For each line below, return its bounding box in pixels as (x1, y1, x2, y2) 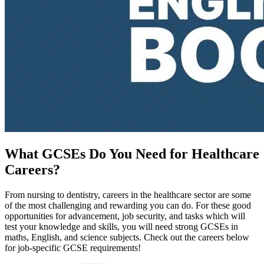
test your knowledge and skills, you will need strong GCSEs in (5, 222, 238, 232)
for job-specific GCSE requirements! (5, 243, 141, 253)
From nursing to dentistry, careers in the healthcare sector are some (5, 190, 251, 200)
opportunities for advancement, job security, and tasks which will (5, 211, 245, 222)
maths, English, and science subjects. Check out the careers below (5, 232, 249, 243)
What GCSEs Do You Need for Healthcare (5, 146, 259, 162)
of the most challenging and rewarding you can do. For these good (5, 200, 251, 211)
